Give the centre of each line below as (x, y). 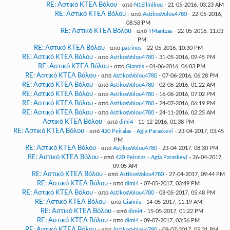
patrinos (132, 48)
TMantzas (160, 31)
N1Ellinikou (148, 5)
